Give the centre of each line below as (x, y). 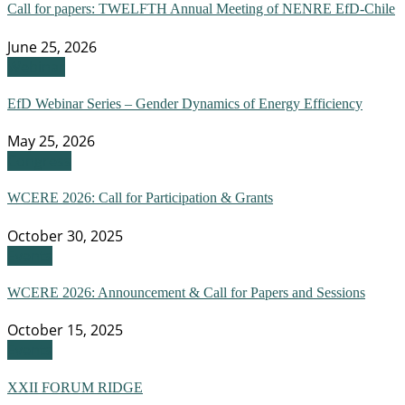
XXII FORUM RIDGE (75, 387)
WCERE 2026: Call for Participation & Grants (140, 198)
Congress (39, 161)
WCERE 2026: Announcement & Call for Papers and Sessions (186, 292)
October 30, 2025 (65, 235)
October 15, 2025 (65, 330)
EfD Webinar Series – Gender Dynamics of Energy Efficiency (185, 103)
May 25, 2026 (51, 141)
